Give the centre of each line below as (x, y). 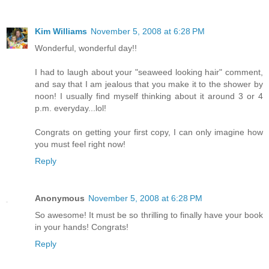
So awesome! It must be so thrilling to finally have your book (149, 215)
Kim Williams (61, 31)
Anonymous (60, 198)
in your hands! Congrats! (82, 227)
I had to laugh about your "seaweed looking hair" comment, (149, 72)
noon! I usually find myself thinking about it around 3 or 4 (149, 96)
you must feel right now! (80, 144)
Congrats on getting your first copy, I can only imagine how (149, 132)
